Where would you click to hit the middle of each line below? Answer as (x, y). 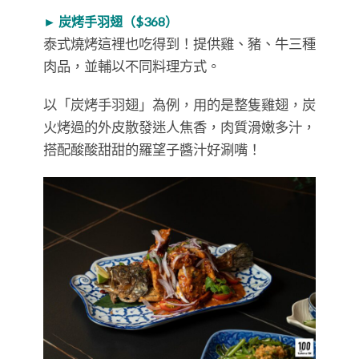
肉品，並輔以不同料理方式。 (132, 67)
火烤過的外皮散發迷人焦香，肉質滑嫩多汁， (179, 127)
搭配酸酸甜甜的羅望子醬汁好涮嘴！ (152, 150)
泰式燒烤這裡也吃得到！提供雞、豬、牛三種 (179, 44)
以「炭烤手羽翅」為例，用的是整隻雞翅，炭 (179, 105)
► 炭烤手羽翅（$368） (111, 22)
